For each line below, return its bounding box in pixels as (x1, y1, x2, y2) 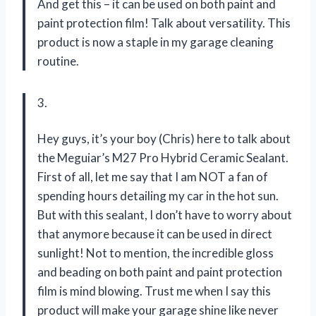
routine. (37, 53, 79, 68)
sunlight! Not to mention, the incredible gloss (37, 245, 274, 260)
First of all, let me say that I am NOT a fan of (37, 169, 268, 184)
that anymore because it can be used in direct (37, 226, 272, 241)
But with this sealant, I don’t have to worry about (37, 207, 292, 222)
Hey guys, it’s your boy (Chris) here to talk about (37, 130, 291, 146)
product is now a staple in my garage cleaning (37, 34, 274, 49)
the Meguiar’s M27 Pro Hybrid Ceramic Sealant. (37, 150, 288, 165)
